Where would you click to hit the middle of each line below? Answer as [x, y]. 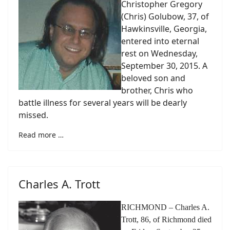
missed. [33, 115]
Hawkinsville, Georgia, [164, 29]
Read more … [41, 135]
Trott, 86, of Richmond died [166, 219]
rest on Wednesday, [159, 53]
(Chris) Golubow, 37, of [165, 16]
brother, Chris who [157, 90]
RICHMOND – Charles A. [165, 207]
